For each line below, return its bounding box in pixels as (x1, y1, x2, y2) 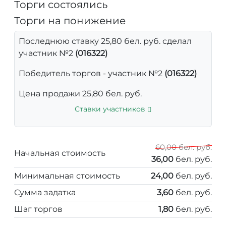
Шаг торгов (14, 204, 63, 214)
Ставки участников (75, 104, 147, 114)
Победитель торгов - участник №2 (19, 68, 164, 78)
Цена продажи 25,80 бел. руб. (19, 88, 142, 98)
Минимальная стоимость (14, 171, 120, 181)
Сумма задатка (14, 187, 76, 197)
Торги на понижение (14, 14, 126, 27)
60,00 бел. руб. (155, 142, 212, 152)
